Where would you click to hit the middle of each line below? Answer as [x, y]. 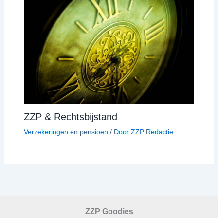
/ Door [119, 132]
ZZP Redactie [152, 132]
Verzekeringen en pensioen [66, 132]
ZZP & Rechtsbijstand [70, 117]
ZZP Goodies [109, 211]
